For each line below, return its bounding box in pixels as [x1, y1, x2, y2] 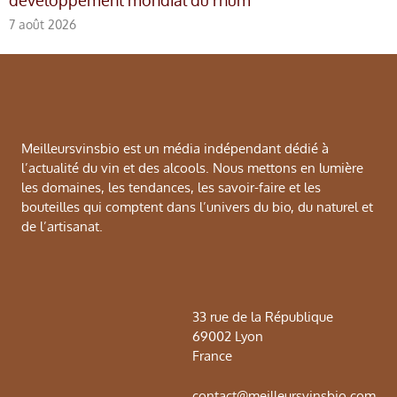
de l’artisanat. [21, 218, 103, 236]
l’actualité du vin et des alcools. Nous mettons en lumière [21, 160, 363, 177]
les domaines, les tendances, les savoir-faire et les [21, 179, 321, 197]
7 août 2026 [9, 16, 76, 33]
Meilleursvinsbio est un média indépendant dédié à [21, 140, 329, 158]
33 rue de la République [192, 308, 333, 326]
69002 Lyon [192, 328, 263, 346]
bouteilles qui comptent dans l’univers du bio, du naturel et [21, 198, 373, 216]
